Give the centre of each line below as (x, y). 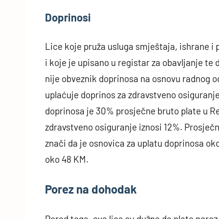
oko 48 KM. (67, 159)
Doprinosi (68, 17)
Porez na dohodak (91, 189)
